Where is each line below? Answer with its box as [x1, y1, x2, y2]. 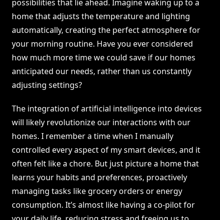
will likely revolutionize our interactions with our [12, 117, 191, 128]
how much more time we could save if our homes [12, 52, 195, 63]
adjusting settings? [12, 80, 82, 91]
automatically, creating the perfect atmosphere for [12, 25, 200, 36]
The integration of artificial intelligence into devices [12, 103, 202, 114]
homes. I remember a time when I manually [12, 131, 173, 142]
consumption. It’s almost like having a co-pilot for [12, 199, 195, 211]
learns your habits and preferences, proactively [12, 172, 187, 183]
